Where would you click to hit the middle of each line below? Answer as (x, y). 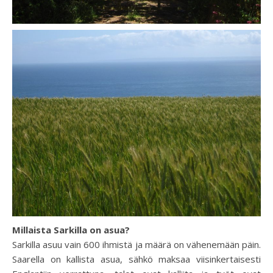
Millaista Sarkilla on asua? (71, 229)
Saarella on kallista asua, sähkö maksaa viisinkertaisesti (136, 259)
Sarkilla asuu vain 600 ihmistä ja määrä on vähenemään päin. (136, 244)
